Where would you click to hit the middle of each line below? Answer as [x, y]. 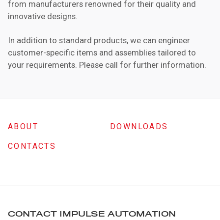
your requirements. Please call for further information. [107, 65]
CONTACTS [32, 146]
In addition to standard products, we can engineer [99, 40]
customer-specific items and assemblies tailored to [102, 53]
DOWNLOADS [139, 126]
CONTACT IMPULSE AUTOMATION [92, 214]
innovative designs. [43, 16]
